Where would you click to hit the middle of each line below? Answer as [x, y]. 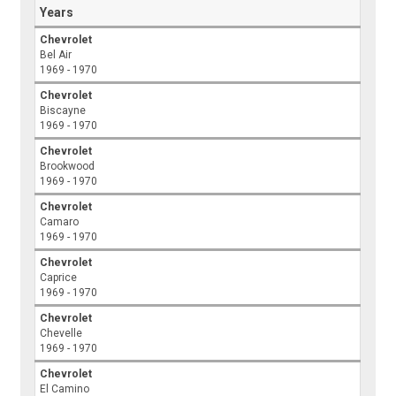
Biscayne [63, 110]
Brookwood [68, 166]
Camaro [60, 221]
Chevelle [61, 333]
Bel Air [56, 54]
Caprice [59, 277]
